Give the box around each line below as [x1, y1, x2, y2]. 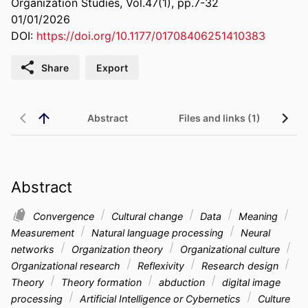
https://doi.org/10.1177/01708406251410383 [36, 29, 265, 43]
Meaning [236, 210, 280, 222]
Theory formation [58, 276, 144, 288]
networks [11, 243, 57, 255]
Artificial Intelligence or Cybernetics [77, 292, 243, 305]
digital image [219, 276, 280, 288]
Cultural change [109, 210, 186, 222]
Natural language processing [89, 226, 226, 239]
